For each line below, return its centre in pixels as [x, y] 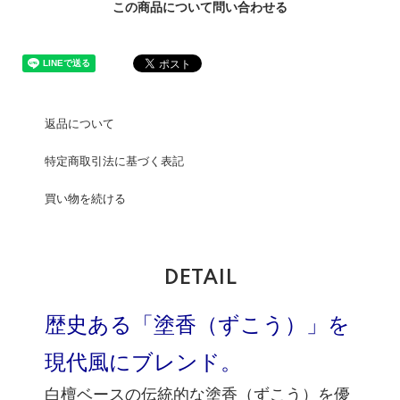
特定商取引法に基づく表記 [114, 162]
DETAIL [200, 278]
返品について [79, 124]
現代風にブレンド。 [143, 363]
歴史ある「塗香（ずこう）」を [197, 325]
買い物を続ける [85, 199]
